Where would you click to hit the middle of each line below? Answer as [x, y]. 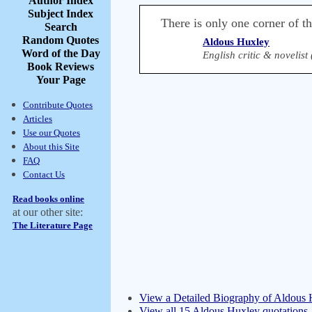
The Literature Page [53, 225]
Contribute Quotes [58, 105]
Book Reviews [61, 67]
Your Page [61, 80]
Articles [38, 119]
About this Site [51, 147]
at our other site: [48, 212]
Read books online [48, 199]
